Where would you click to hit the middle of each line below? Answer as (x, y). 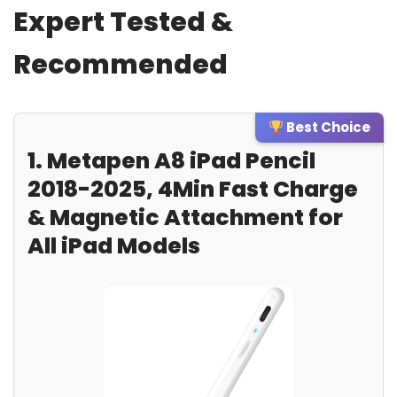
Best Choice (327, 127)
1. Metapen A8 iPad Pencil (171, 161)
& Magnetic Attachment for (185, 218)
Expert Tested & (123, 22)
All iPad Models (114, 246)
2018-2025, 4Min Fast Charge (193, 189)
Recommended (121, 65)
